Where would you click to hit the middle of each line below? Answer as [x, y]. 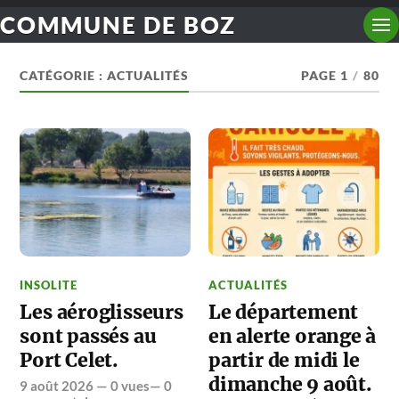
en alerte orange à [293, 336]
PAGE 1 [324, 76]
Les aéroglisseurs [102, 312]
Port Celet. [69, 360]
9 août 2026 [57, 385]
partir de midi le [284, 360]
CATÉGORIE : [64, 76]
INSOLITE [49, 285]
